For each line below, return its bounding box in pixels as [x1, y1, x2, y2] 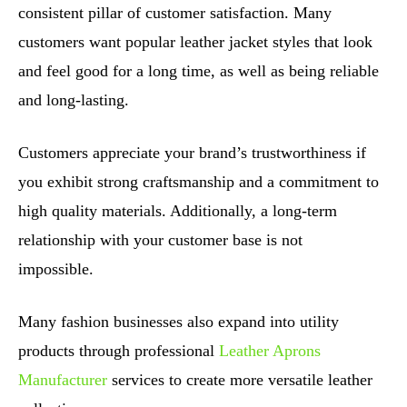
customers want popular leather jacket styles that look [18, 32, 372, 51]
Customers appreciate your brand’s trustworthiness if [18, 143, 366, 162]
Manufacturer [18, 370, 107, 389]
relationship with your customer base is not [18, 230, 303, 249]
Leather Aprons [219, 341, 321, 360]
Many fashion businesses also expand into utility [18, 312, 339, 331]
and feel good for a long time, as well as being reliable [18, 61, 379, 80]
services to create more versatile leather [107, 370, 372, 389]
